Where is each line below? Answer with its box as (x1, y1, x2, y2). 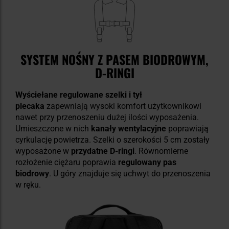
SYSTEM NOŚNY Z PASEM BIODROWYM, (20, 50, 209, 69)
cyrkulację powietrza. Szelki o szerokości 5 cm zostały (15, 135, 210, 145)
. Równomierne (134, 146, 188, 156)
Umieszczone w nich (15, 124, 91, 134)
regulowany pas (118, 157, 176, 168)
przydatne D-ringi (71, 146, 134, 156)
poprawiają (166, 124, 209, 134)
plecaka (15, 101, 44, 111)
